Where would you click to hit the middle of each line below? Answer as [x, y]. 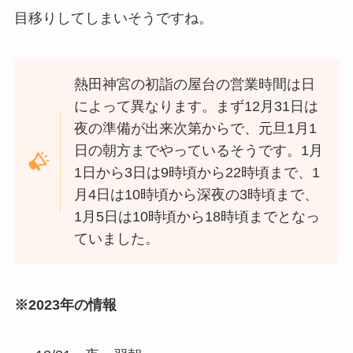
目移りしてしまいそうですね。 [113, 19]
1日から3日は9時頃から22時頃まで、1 [197, 172]
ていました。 [117, 238]
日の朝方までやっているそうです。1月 [199, 150]
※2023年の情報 [65, 305]
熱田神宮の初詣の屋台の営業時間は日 [195, 84]
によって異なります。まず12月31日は [197, 106]
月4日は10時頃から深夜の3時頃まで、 [197, 194]
